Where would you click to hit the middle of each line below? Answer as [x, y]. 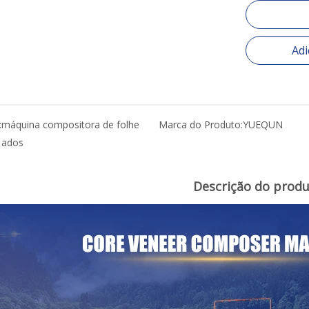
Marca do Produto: [200, 124]
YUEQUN [262, 124]
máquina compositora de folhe [70, 124]
